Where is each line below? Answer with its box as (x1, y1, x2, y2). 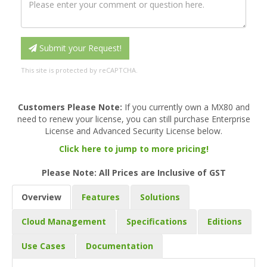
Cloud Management (21, 216, 106, 228)
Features (82, 191, 120, 203)
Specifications (126, 216, 187, 228)
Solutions (140, 191, 180, 203)
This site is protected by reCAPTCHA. (21, 66, 138, 75)
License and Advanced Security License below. (45, 125, 222, 137)
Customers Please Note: (17, 101, 122, 113)
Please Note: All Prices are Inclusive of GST (41, 167, 226, 179)
